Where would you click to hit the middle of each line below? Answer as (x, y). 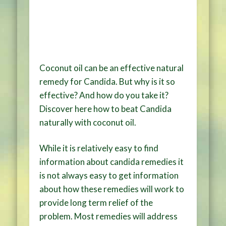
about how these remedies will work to (112, 189)
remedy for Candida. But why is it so (107, 81)
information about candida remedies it (112, 161)
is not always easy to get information (109, 175)
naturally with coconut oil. (88, 122)
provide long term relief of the (96, 202)
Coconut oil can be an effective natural (112, 68)
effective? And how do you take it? (104, 95)
